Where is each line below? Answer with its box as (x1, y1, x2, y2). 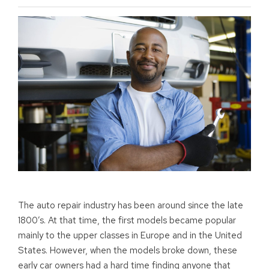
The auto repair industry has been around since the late (18, 199, 243, 212)
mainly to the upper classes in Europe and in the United (18, 229, 242, 242)
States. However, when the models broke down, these (18, 244, 237, 257)
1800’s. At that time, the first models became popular (18, 214, 236, 227)
